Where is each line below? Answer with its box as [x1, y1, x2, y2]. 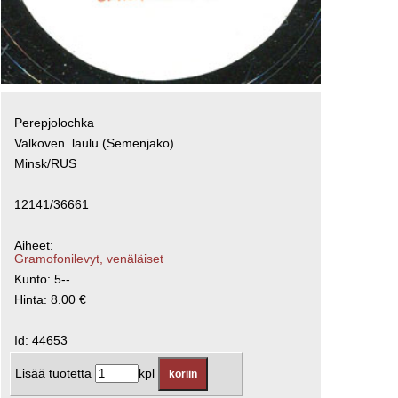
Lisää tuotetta [15, 366, 96, 380]
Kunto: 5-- [14, 272, 71, 286]
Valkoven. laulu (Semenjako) [14, 136, 175, 150]
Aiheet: [14, 238, 54, 252]
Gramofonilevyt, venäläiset [14, 251, 164, 266]
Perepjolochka [14, 115, 95, 130]
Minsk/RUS [14, 156, 77, 171]
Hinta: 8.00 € [14, 292, 87, 306]
